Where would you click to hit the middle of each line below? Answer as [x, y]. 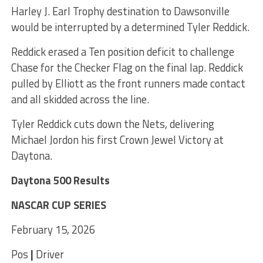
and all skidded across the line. [80, 99]
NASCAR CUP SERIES [58, 205]
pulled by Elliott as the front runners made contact [128, 83]
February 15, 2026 [53, 229]
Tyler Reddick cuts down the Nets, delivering [112, 124]
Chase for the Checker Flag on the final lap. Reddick [127, 67]
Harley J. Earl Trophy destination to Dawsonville [120, 11]
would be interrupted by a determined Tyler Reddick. [130, 27]
